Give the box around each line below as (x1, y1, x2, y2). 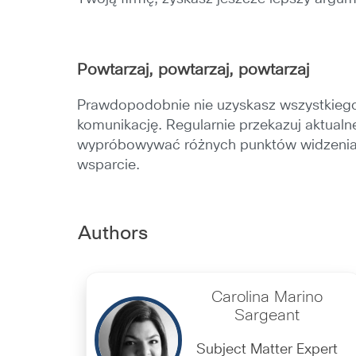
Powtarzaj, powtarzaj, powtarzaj (77, 62, 310, 78)
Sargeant (234, 308, 300, 323)
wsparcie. (77, 158, 141, 172)
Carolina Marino (211, 289, 323, 305)
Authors (77, 224, 148, 243)
